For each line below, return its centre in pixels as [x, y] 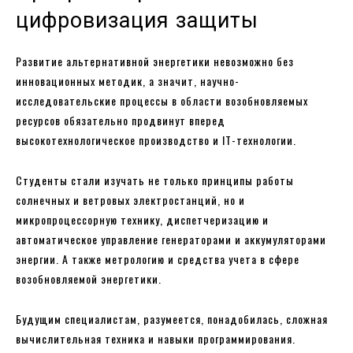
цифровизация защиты [137, 21]
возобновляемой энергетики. [89, 279]
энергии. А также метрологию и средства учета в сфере [158, 259]
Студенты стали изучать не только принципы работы [155, 180]
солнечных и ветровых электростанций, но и [130, 200]
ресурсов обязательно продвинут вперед [121, 121]
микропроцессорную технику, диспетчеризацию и [142, 220]
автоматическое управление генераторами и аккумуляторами [171, 240]
